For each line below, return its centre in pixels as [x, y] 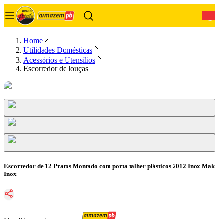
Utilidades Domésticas [58, 50]
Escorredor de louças [56, 69]
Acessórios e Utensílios [59, 60]
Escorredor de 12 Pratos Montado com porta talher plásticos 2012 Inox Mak [109, 166]
